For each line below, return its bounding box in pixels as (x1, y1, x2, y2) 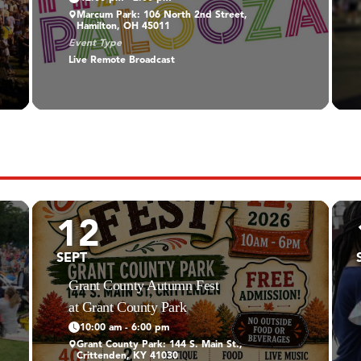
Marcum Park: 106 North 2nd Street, (76, 10, 247, 20)
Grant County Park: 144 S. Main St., (76, 339, 243, 350)
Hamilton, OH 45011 (76, 21, 170, 31)
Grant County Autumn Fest (68, 276, 219, 293)
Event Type (68, 38, 122, 48)
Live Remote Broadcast (68, 55, 175, 65)
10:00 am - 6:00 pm (79, 322, 169, 333)
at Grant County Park (68, 298, 187, 315)
